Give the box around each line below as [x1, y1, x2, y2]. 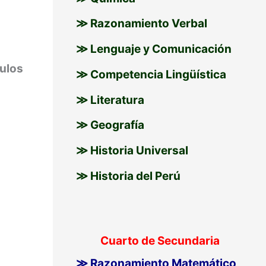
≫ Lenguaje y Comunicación [75, 42, 232, 56]
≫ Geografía [75, 118, 144, 132]
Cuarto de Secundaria [100, 234, 220, 248]
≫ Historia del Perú [75, 169, 180, 183]
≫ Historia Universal [75, 144, 188, 158]
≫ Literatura [75, 93, 144, 107]
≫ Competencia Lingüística [75, 67, 226, 81]
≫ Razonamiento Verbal [75, 17, 207, 31]
